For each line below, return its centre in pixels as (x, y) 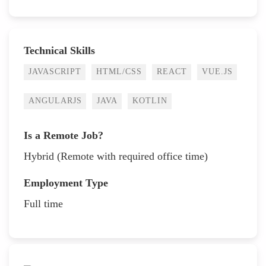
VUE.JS (217, 71)
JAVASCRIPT (55, 71)
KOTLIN (150, 100)
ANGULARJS (55, 100)
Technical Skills (59, 50)
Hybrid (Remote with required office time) (116, 156)
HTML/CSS (119, 71)
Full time (43, 203)
